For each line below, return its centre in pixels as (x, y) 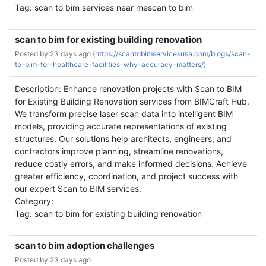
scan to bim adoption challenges (85, 246)
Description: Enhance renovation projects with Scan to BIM (128, 89)
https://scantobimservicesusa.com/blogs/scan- (173, 54)
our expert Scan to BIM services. (78, 189)
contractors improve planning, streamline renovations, (119, 151)
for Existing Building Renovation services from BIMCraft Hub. (132, 101)
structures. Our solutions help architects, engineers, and (123, 139)
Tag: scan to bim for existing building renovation (108, 213)
